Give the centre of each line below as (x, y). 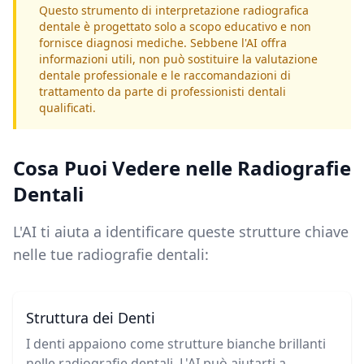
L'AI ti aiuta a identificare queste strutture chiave (181, 232)
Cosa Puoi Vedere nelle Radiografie (182, 168)
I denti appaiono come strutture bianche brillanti (176, 344)
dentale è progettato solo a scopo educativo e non (175, 27)
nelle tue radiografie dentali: (111, 255)
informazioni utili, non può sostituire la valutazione (178, 59)
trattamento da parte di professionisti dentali (162, 92)
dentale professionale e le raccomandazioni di (165, 76)
